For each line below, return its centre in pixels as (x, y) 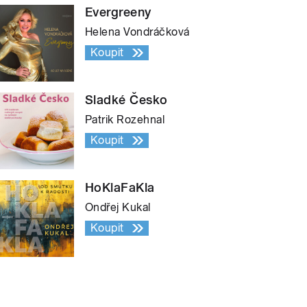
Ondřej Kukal (118, 208)
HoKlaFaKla (120, 188)
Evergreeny (118, 12)
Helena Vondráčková (137, 32)
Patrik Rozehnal (125, 120)
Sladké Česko (126, 100)
